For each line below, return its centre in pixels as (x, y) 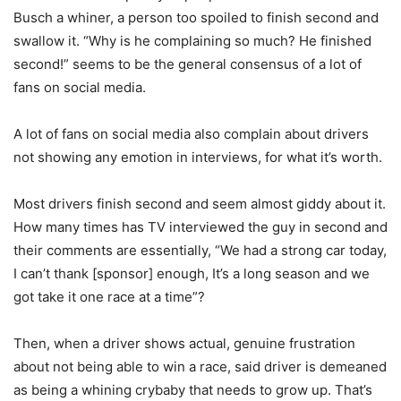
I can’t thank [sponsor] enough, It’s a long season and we (192, 273)
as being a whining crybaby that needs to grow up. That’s (193, 389)
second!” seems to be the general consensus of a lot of (188, 64)
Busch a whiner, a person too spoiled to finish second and (196, 17)
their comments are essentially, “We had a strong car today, (200, 250)
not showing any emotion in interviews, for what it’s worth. (198, 157)
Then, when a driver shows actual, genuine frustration (184, 343)
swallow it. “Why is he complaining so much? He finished (192, 40)
